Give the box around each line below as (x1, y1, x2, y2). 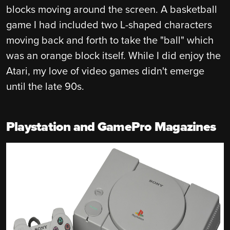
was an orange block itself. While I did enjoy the (6, 49, 221, 62)
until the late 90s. (6, 80, 84, 93)
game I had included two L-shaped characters (6, 18, 212, 31)
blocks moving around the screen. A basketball (6, 3, 217, 16)
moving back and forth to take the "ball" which (6, 34, 214, 47)
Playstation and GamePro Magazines (6, 119, 216, 135)
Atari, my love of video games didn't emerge (6, 65, 204, 78)
